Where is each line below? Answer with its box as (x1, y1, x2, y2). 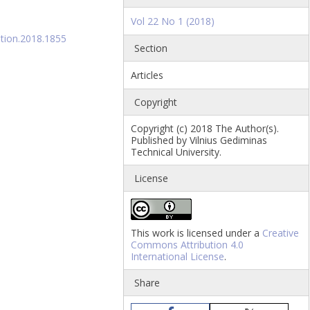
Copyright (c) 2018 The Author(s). (131, 122, 280, 136)
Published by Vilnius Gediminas (131, 134, 268, 147)
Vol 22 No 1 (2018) (131, 15, 215, 28)
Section (134, 42, 168, 55)
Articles (131, 69, 164, 82)
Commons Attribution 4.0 (131, 238, 244, 252)
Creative (262, 226, 300, 240)
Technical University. (131, 145, 222, 159)
